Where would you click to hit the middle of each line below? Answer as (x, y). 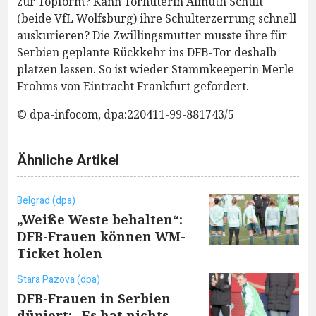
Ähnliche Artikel (68, 160)
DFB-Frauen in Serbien (94, 298)
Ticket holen (60, 253)
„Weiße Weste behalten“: (100, 219)
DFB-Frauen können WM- (101, 236)
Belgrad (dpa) (46, 200)
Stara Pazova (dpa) (59, 279)
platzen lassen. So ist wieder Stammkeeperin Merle (156, 69)
